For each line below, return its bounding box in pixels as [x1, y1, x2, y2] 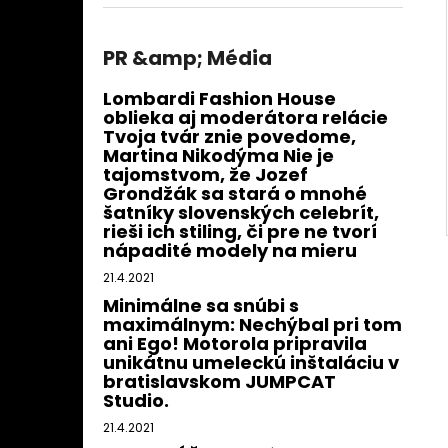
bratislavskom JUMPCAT [103, 369, 336, 395]
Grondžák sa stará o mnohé [103, 181, 367, 207]
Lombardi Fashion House [103, 86, 336, 112]
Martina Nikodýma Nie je [103, 143, 334, 169]
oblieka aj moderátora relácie [103, 105, 388, 131]
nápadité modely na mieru [103, 238, 357, 264]
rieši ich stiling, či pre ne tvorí [103, 219, 377, 245]
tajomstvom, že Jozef [103, 162, 308, 188]
